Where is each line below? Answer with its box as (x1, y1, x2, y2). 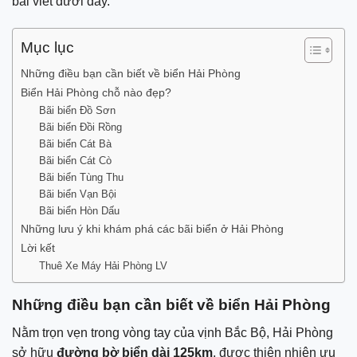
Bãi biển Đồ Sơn (38, 104, 116, 116)
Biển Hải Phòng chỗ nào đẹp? (21, 85, 171, 99)
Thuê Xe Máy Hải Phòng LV (38, 259, 167, 272)
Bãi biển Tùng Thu (38, 171, 124, 183)
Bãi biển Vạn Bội (38, 187, 116, 200)
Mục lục (21, 39, 74, 57)
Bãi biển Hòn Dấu (38, 204, 120, 217)
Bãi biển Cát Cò (38, 154, 112, 167)
